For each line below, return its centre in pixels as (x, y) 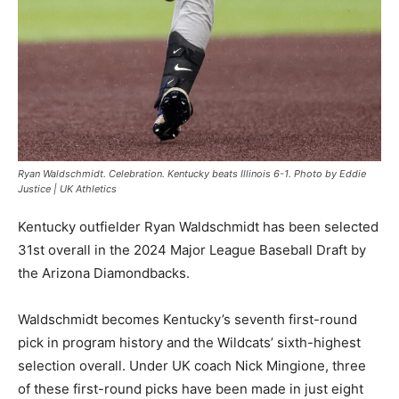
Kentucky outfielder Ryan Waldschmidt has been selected (198, 227)
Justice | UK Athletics (67, 189)
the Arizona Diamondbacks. (104, 273)
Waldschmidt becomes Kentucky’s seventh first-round (187, 320)
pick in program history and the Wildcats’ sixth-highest (189, 343)
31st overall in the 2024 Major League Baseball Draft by (192, 250)
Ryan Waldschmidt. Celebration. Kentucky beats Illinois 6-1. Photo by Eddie (192, 174)
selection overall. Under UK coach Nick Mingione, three (192, 366)
